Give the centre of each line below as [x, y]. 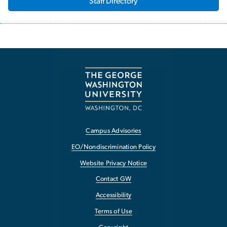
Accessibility [113, 196]
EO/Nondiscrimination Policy [113, 147]
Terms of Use [113, 212]
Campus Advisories [113, 131]
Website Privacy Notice [113, 163]
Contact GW [113, 179]
